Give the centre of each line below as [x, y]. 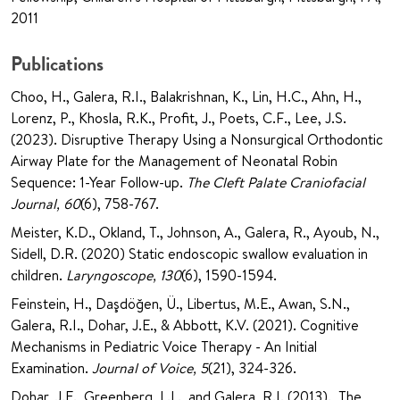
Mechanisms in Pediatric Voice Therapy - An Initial [164, 347]
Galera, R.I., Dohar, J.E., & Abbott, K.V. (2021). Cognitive [185, 325]
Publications [57, 64]
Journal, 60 [46, 204]
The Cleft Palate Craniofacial [276, 183]
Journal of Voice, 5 [150, 368]
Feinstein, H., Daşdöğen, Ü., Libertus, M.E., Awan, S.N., [180, 304]
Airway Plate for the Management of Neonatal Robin [174, 161]
